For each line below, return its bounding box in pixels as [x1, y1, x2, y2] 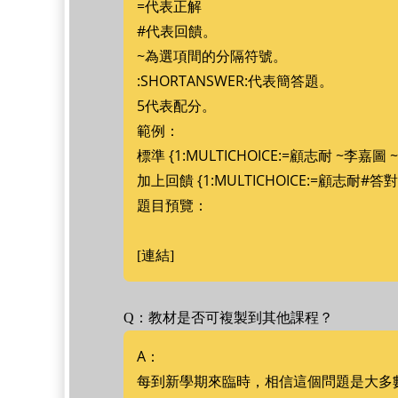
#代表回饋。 [137, 21, 217, 41]
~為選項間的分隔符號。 [137, 46, 287, 66]
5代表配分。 [137, 96, 216, 115]
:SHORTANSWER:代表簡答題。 [137, 71, 333, 91]
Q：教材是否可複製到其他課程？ [123, 310, 333, 325]
